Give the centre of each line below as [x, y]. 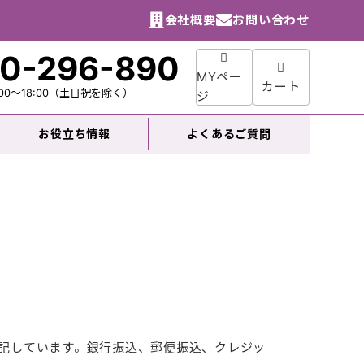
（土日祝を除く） [91, 93]
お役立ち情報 [74, 134]
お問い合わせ [271, 20]
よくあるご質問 [229, 134]
